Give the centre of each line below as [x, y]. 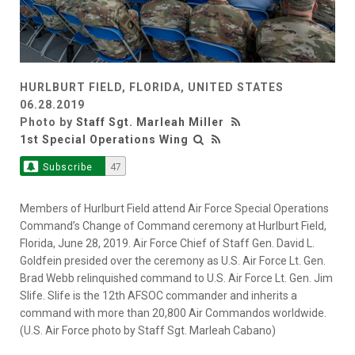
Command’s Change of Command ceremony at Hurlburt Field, [173, 225]
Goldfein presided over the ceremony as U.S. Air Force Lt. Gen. [173, 260]
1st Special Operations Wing [104, 139]
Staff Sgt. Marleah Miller [150, 122]
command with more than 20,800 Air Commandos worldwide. [173, 313]
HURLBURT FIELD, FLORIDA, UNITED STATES [152, 87]
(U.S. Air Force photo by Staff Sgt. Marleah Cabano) [148, 330]
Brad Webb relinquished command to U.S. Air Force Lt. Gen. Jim [176, 278]
